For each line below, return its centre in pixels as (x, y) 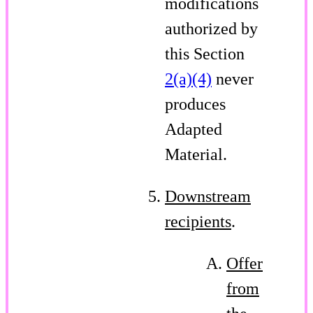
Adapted (194, 129)
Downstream (208, 196)
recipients (198, 221)
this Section (205, 53)
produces (195, 104)
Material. (196, 154)
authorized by (211, 28)
